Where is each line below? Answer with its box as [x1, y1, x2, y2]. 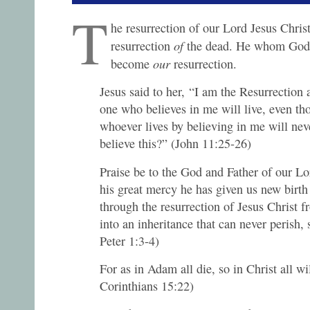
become [111, 55, 154, 72]
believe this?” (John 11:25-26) [100, 135, 251, 152]
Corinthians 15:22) [100, 277, 194, 294]
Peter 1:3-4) [100, 232, 159, 249]
